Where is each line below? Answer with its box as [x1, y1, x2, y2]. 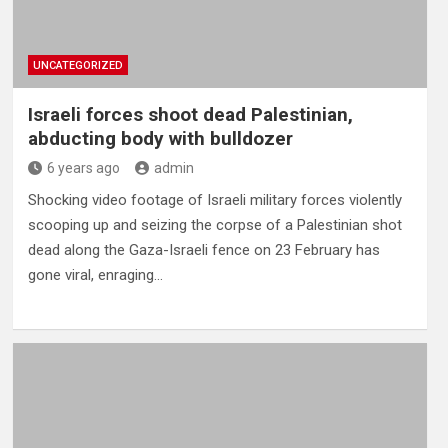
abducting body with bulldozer [27, 126, 293, 150]
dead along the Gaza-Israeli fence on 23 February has [27, 240, 380, 259]
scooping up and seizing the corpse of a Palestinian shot [27, 215, 402, 234]
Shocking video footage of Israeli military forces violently [27, 190, 402, 209]
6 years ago [46, 159, 120, 176]
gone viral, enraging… [27, 265, 163, 284]
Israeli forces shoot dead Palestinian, [27, 102, 353, 126]
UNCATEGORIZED [32, 58, 123, 72]
